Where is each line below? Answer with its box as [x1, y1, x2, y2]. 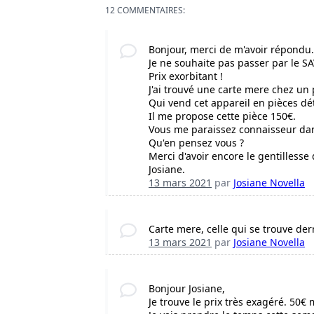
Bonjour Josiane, [149, 282, 226, 296]
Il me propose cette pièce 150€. [149, 109, 296, 123]
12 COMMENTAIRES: [105, 4, 185, 17]
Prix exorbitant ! [149, 69, 224, 83]
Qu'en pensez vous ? [149, 136, 245, 150]
